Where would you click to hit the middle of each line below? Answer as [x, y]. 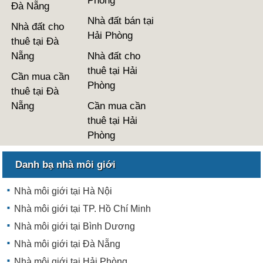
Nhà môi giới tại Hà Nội [63, 191]
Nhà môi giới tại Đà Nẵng [68, 244]
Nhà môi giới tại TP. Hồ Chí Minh [83, 208]
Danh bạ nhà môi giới [66, 164]
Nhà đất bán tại [120, 21]
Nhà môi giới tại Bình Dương [75, 226]
